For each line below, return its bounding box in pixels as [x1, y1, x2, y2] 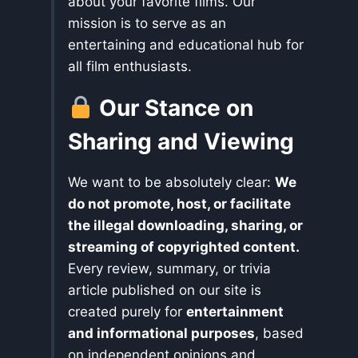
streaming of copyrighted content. [68, 239, 300, 256]
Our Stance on [93, 94, 253, 122]
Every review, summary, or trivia [68, 261, 271, 277]
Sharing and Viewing [68, 128, 294, 156]
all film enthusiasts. [68, 58, 192, 75]
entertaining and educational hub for [68, 37, 304, 54]
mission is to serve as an [68, 15, 226, 32]
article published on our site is [68, 282, 261, 299]
